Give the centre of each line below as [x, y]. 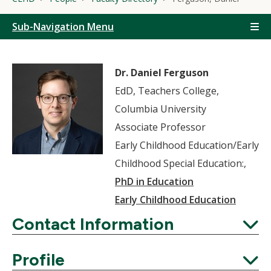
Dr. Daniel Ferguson [162, 73]
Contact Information [93, 224]
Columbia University [161, 109]
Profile [38, 260]
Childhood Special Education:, [181, 163]
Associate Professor [160, 127]
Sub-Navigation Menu [63, 27]
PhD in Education [154, 181]
